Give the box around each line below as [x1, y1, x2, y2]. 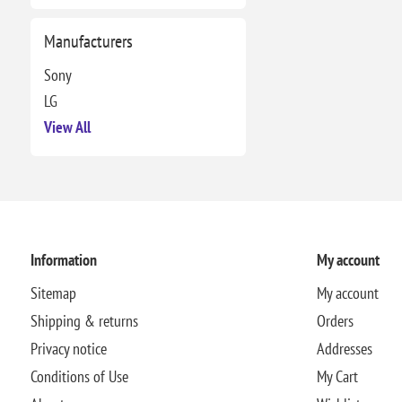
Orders [316, 310, 354, 331]
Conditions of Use [30, 365, 128, 387]
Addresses [316, 337, 372, 359]
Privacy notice [30, 337, 107, 359]
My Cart [316, 365, 358, 387]
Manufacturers [43, 30, 133, 53]
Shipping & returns [30, 310, 138, 331]
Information [30, 249, 97, 270]
